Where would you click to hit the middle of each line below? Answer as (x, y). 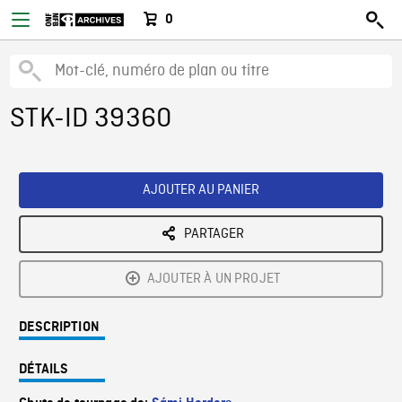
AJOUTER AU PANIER (201, 190)
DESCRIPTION (59, 328)
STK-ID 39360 (91, 119)
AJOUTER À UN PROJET (214, 279)
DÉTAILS (44, 370)
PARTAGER (214, 234)
